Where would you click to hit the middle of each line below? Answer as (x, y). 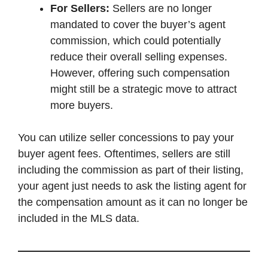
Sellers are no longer (161, 8)
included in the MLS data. (79, 218)
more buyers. (82, 105)
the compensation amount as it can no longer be (133, 202)
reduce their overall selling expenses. (139, 57)
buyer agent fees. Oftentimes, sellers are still (124, 153)
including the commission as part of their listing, (131, 170)
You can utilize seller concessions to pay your (126, 137)
